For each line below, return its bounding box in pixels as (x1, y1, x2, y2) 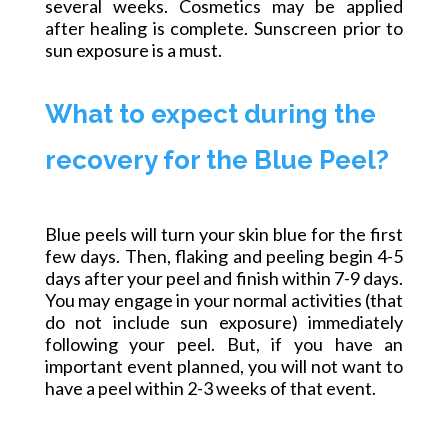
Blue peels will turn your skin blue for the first (44, 223, 404, 246)
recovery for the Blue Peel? (44, 145, 389, 176)
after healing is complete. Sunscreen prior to (44, 17, 404, 40)
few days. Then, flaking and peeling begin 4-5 (44, 245, 404, 268)
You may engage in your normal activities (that (44, 289, 404, 312)
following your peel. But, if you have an (44, 333, 404, 356)
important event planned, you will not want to (44, 355, 404, 378)
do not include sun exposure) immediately (44, 311, 404, 334)
